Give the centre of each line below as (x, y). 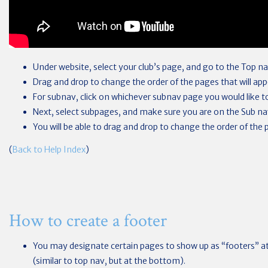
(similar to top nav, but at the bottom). (109, 261)
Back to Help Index (49, 149)
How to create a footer (88, 221)
